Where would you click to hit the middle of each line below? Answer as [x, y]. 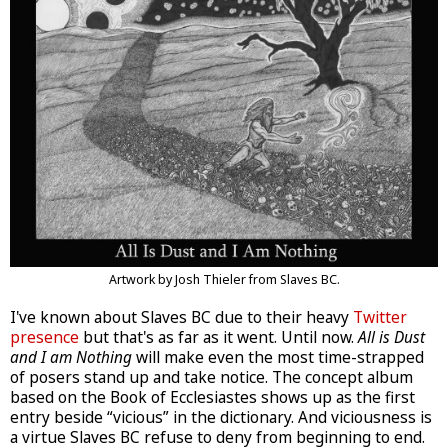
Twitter [380, 317]
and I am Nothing [71, 357]
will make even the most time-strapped [278, 357]
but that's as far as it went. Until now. [218, 337]
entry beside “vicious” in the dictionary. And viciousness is [221, 417]
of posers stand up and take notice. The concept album [211, 377]
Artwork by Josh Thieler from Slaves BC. [224, 279]
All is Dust [391, 337]
